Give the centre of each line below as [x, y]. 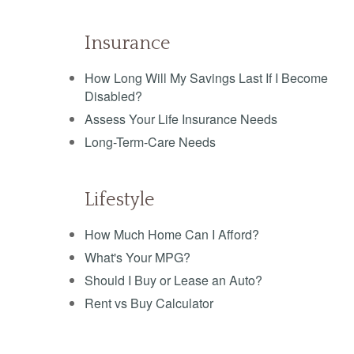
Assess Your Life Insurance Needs [181, 119]
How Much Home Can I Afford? [172, 235]
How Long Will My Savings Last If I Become [206, 78]
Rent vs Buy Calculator [149, 303]
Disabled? [113, 96]
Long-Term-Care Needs [150, 142]
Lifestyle [120, 200]
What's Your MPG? [137, 258]
